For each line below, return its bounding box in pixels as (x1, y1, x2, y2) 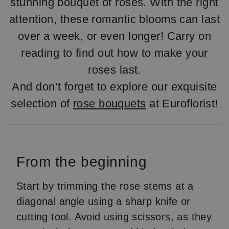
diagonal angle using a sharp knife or (16, 196, 191, 207)
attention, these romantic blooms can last (9, 13, 220, 26)
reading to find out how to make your (21, 47, 208, 59)
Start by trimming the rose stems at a (16, 180, 194, 192)
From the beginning (16, 154, 147, 170)
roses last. (88, 63, 141, 76)
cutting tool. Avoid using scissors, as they (16, 211, 212, 222)
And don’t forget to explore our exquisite (12, 80, 217, 93)
